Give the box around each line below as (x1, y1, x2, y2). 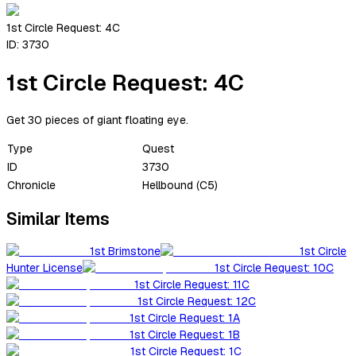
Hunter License (6, 261, 83, 276)
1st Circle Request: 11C (134, 277, 250, 292)
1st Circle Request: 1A (130, 311, 240, 326)
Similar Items (6, 207, 110, 230)
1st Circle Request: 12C (137, 294, 256, 309)
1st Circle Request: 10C (215, 261, 334, 276)
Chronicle (7, 177, 56, 192)
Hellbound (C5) (142, 177, 218, 192)
